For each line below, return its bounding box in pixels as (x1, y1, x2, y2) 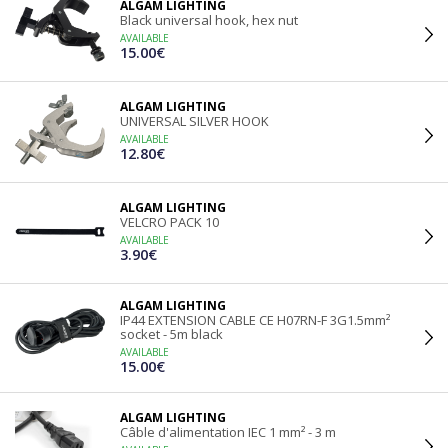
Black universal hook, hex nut (120, 11, 298, 29)
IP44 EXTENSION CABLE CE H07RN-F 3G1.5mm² (120, 311, 390, 329)
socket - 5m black (120, 325, 223, 343)
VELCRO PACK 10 (120, 213, 219, 231)
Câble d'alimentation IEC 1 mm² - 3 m (120, 423, 336, 441)
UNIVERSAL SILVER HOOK (120, 112, 269, 130)
